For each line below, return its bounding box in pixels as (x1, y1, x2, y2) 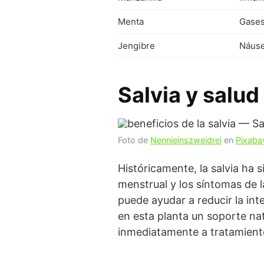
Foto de (118, 134, 150, 145)
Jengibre (118, 39, 155, 51)
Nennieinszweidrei (150, 134, 222, 145)
